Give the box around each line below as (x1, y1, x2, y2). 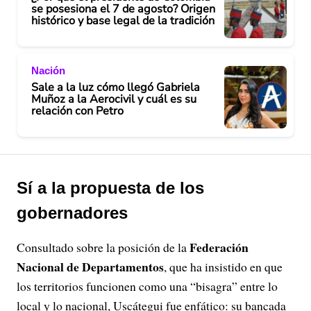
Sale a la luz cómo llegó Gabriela (31, 79, 200, 95)
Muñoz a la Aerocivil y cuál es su (31, 91, 196, 107)
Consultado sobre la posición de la (17, 239, 190, 255)
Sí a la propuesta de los (17, 178, 204, 197)
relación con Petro (31, 103, 124, 119)
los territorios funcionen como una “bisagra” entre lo (17, 278, 278, 294)
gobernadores (17, 203, 128, 222)
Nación (31, 64, 65, 76)
